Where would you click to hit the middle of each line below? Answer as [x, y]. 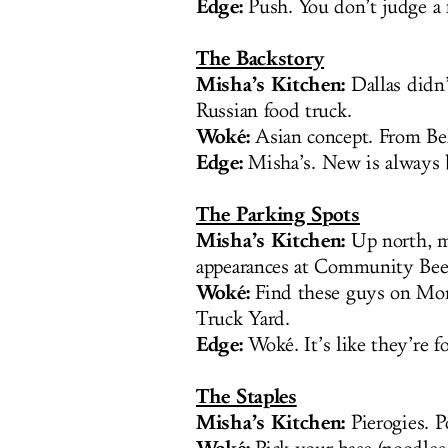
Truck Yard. [243, 319]
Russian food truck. [274, 111]
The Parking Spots [278, 214]
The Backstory [260, 58]
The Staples [246, 396]
